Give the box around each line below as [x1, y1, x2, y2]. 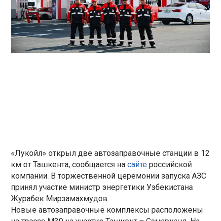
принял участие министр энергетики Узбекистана [11, 182, 193, 192]
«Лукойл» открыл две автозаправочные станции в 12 [11, 148, 210, 158]
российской [147, 159, 192, 169]
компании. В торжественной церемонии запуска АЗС [11, 171, 207, 181]
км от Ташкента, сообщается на [11, 159, 128, 169]
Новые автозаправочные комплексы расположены [11, 205, 204, 215]
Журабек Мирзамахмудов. [11, 193, 110, 203]
